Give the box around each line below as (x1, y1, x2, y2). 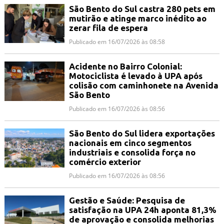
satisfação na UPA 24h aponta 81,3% (68, 204, 216, 214)
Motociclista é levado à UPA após (68, 70, 202, 80)
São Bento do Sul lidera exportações (68, 128, 215, 138)
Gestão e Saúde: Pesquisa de (68, 195, 185, 205)
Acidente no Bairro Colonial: (68, 61, 182, 71)
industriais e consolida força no (68, 147, 195, 157)
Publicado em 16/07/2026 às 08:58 (68, 37, 165, 46)
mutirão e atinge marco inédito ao (68, 13, 206, 23)
